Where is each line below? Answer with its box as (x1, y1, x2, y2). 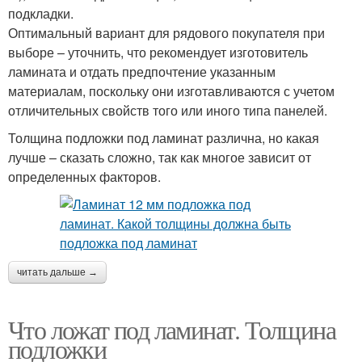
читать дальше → (17, 266, 98, 278)
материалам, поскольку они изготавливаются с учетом (8, 81, 335, 100)
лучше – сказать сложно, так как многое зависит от (8, 147, 311, 166)
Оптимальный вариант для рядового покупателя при (8, 23, 325, 42)
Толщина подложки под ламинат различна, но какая (8, 128, 319, 147)
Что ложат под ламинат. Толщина (8, 311, 335, 347)
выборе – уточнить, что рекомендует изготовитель (8, 42, 308, 61)
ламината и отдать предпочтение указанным (8, 61, 276, 81)
